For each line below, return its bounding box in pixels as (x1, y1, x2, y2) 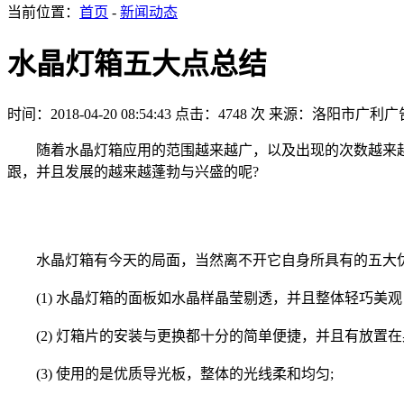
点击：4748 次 (175, 106, 265, 122)
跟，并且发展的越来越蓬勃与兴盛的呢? (7, 163, 259, 179)
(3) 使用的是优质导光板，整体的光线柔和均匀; (7, 365, 334, 381)
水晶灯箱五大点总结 (7, 48, 267, 81)
